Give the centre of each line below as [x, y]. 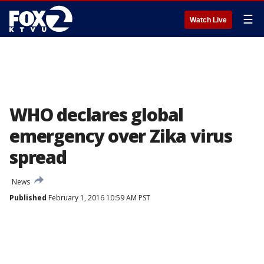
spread [38, 157]
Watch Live [208, 20]
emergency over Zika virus [121, 136]
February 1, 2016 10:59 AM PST [98, 198]
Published [28, 198]
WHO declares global [97, 115]
